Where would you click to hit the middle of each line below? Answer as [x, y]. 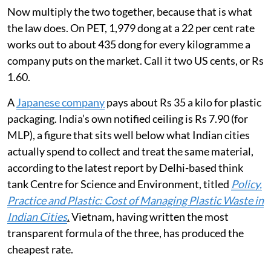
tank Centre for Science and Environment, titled [119, 184]
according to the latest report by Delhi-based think [125, 168]
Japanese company [60, 103]
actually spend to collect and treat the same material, [130, 152]
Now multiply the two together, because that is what [130, 12]
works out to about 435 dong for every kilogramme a [129, 44]
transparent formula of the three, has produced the [126, 233]
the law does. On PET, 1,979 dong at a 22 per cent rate [131, 28]
